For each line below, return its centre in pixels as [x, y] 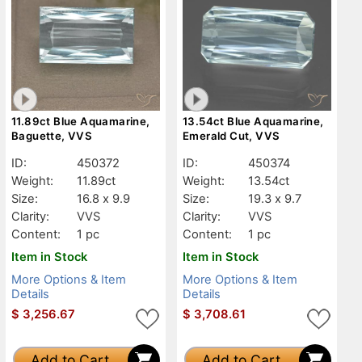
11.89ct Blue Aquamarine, [81, 121]
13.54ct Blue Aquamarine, [253, 121]
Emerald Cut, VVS [232, 135]
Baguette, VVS [52, 135]
